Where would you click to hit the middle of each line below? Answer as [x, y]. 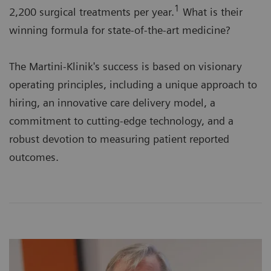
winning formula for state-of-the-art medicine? [119, 30]
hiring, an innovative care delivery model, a [112, 102]
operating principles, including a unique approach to [133, 84]
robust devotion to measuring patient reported [119, 139]
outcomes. [34, 157]
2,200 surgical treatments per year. [92, 11]
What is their [211, 11]
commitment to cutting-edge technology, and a [121, 120]
